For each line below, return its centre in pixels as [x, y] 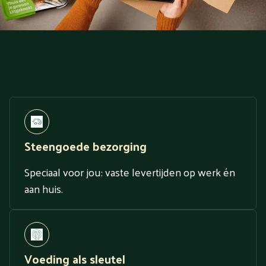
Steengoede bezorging [85, 146]
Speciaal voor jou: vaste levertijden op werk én [130, 172]
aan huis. [44, 188]
